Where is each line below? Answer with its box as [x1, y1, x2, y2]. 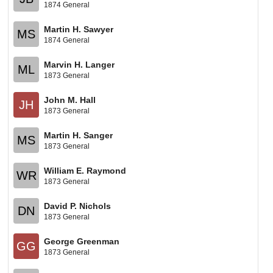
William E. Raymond [44, 165, 127, 175]
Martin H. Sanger [44, 130, 113, 140]
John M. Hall [44, 94, 96, 105]
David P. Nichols [44, 200, 112, 211]
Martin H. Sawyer [44, 24, 114, 34]
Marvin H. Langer [44, 59, 115, 69]
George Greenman [44, 236, 120, 246]
